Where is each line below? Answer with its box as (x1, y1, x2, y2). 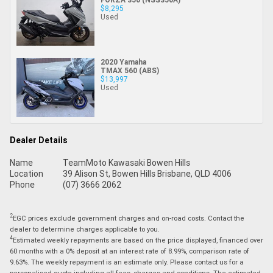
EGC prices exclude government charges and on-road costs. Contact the (13, 213, 244, 222)
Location (10, 168, 43, 179)
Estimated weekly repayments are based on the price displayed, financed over (13, 235, 263, 244)
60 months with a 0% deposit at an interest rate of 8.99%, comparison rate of (10, 246, 249, 255)
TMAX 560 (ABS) (101, 66, 159, 76)
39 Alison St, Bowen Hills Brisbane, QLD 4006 (62, 168, 232, 179)
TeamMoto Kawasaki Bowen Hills (62, 157, 190, 168)
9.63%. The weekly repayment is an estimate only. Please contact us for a (10, 257, 244, 266)
